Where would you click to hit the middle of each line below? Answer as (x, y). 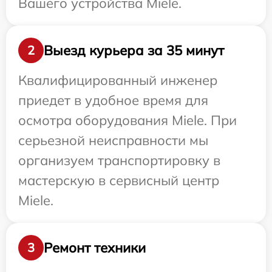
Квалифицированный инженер (118, 80)
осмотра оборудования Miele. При (127, 120)
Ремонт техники (95, 247)
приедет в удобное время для (113, 100)
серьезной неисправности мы (113, 140)
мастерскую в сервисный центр (119, 180)
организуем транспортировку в (119, 160)
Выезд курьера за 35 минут (134, 50)
